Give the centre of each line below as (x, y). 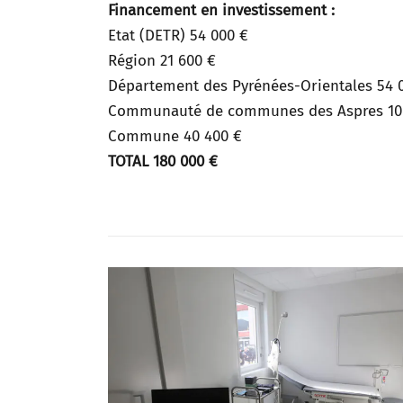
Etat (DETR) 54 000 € (178, 36)
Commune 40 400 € (175, 136)
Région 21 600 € (162, 61)
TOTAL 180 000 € (163, 161)
